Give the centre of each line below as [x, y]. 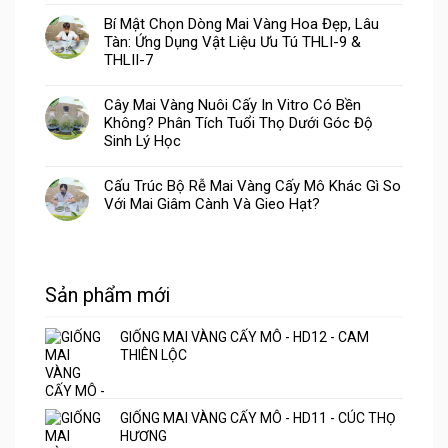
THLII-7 [128, 59]
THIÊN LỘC [153, 354]
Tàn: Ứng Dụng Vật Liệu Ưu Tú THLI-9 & [232, 41]
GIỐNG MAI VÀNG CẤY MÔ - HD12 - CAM [244, 336]
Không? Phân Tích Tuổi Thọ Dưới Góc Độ [238, 122]
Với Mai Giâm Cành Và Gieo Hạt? [212, 203]
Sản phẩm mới [107, 294]
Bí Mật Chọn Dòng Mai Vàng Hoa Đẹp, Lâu [241, 23]
